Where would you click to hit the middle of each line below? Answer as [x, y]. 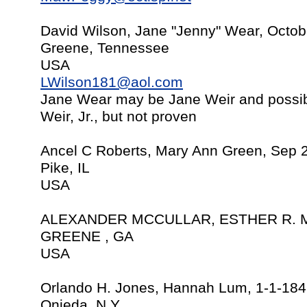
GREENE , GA [87, 236]
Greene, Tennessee [105, 48]
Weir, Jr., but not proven [119, 116]
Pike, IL [65, 168]
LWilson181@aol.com [112, 82]
